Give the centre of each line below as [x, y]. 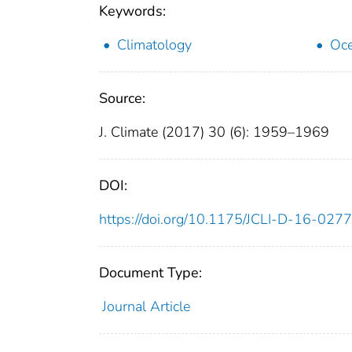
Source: [122, 98]
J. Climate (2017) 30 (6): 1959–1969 [214, 132]
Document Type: [150, 272]
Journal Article [146, 306]
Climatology [154, 44]
